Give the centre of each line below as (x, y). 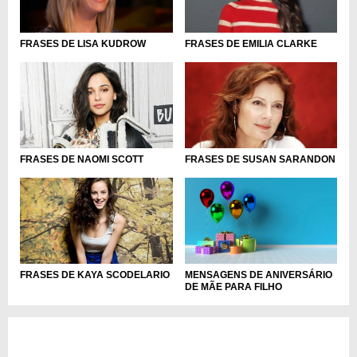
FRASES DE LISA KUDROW (83, 44)
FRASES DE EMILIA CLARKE (251, 44)
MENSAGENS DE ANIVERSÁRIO (258, 275)
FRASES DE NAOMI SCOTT (82, 159)
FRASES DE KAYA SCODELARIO (95, 275)
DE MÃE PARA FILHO (233, 286)
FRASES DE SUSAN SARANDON (260, 159)
